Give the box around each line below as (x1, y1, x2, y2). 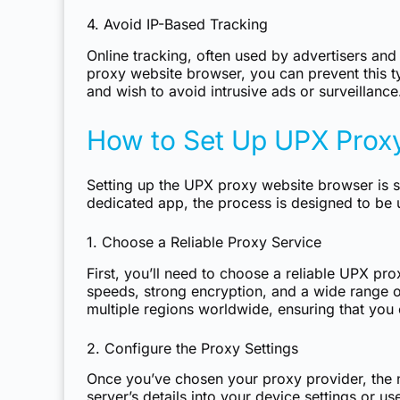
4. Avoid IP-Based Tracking (87, 14, 268, 33)
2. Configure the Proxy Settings (87, 338, 298, 357)
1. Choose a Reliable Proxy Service (87, 232, 321, 251)
